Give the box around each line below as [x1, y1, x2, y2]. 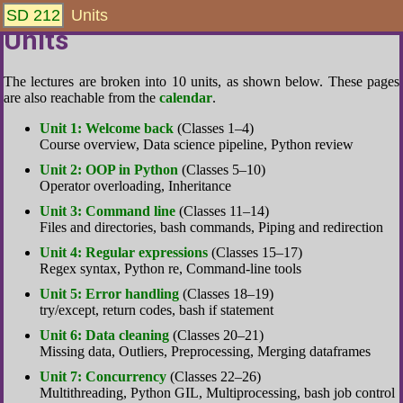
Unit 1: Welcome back [40, 121, 174, 136]
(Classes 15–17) [208, 245, 302, 260]
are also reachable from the [4, 90, 159, 105]
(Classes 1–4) [174, 121, 254, 136]
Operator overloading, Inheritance [40, 178, 231, 193]
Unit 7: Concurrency [40, 369, 166, 384]
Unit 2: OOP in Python [40, 162, 178, 177]
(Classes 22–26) [166, 369, 261, 384]
